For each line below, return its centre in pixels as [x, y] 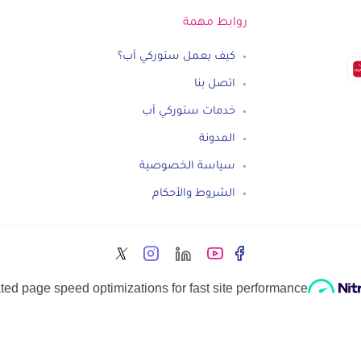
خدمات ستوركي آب [189, 112]
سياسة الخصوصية [187, 166]
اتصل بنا [215, 84]
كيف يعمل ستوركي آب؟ [176, 57]
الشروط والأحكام [194, 194]
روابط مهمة [215, 23]
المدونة [217, 139]
